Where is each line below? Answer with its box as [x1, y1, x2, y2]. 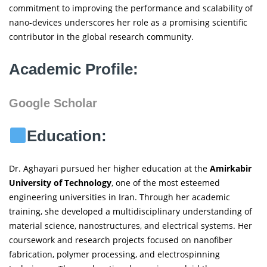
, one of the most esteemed [111, 177, 220, 189]
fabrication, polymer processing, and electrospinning [9, 249, 220, 260]
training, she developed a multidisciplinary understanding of [9, 206, 252, 218]
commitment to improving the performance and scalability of [9, 2, 253, 14]
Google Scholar [9, 96, 97, 110]
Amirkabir [210, 163, 252, 175]
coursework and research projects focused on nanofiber [9, 234, 232, 246]
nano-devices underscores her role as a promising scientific [9, 16, 247, 28]
